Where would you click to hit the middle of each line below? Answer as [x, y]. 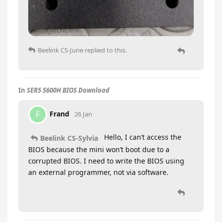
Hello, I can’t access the [142, 137]
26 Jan [83, 114]
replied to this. [105, 50]
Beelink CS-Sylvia [69, 138]
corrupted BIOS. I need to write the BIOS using [106, 161]
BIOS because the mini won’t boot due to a [99, 149]
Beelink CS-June [60, 50]
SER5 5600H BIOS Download [68, 90]
